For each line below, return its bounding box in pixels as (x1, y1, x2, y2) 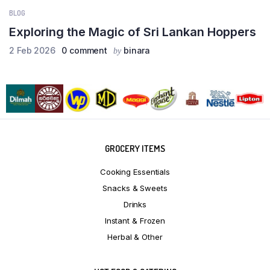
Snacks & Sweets (102, 183, 168, 193)
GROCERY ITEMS (105, 143, 165, 155)
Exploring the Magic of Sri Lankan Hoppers (9, 24, 256, 39)
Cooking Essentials (99, 167, 171, 177)
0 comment (61, 45, 108, 55)
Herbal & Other (107, 232, 163, 242)
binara (123, 45, 151, 55)
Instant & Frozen (104, 216, 166, 226)
